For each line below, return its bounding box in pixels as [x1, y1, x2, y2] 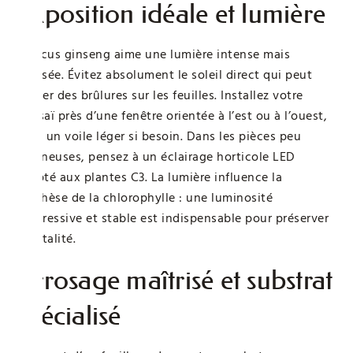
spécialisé [16, 299, 121, 332]
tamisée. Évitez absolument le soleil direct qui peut [16, 65, 312, 84]
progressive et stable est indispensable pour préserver [16, 209, 329, 227]
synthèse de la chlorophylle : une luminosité [16, 188, 273, 206]
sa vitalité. [16, 229, 76, 247]
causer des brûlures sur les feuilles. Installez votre [16, 86, 303, 104]
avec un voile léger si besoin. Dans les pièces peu [16, 127, 301, 145]
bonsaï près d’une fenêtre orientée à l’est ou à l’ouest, [16, 106, 327, 124]
